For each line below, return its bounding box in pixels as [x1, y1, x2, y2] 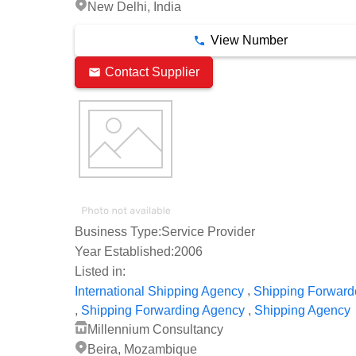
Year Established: [75, 245, 174, 259]
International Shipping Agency [75, 284, 244, 298]
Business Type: [75, 225, 161, 239]
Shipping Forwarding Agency [81, 304, 245, 318]
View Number [210, 33, 288, 47]
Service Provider [161, 225, 255, 239]
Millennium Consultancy [87, 323, 223, 337]
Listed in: [75, 264, 126, 278]
